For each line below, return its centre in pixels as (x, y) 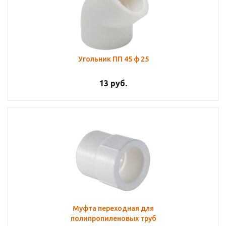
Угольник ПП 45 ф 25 (113, 59)
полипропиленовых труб (113, 218)
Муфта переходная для (113, 208)
